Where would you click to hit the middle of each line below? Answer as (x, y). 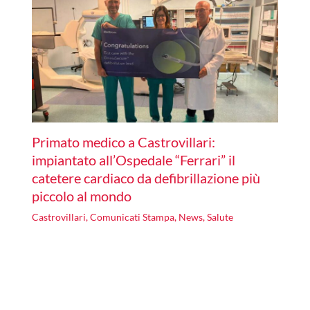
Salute (220, 217)
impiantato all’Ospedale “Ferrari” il (133, 159)
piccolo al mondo (81, 195)
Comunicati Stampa (132, 217)
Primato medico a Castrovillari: (123, 142)
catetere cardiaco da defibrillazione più (146, 177)
